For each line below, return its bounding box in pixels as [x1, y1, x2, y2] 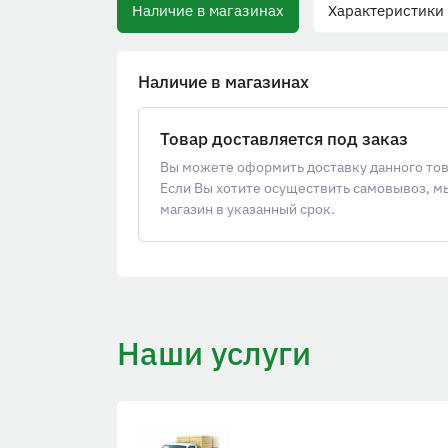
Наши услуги [117, 331, 311, 374]
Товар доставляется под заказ [160, 127, 408, 150]
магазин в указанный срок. [160, 199, 335, 218]
